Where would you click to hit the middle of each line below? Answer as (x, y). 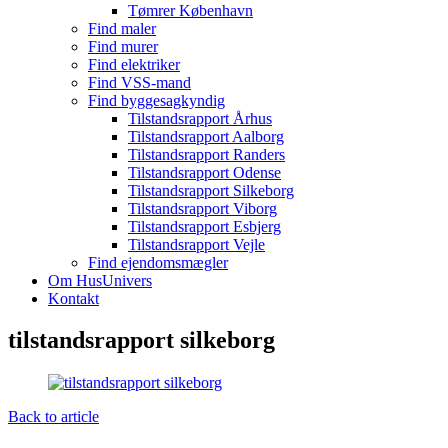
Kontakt (73, 298)
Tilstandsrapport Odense (204, 172)
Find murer (123, 46)
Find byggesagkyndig (156, 100)
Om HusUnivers (100, 280)
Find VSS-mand (139, 82)
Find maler (122, 28)
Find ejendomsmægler (158, 262)
